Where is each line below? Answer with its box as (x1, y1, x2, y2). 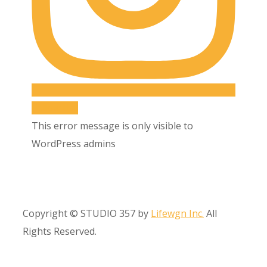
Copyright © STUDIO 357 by (23, 207, 151, 221)
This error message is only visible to (32, 119, 193, 133)
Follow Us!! (32, 101, 78, 115)
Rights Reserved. (23, 225, 97, 238)
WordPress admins (32, 137, 116, 151)
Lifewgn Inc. (151, 207, 204, 221)
